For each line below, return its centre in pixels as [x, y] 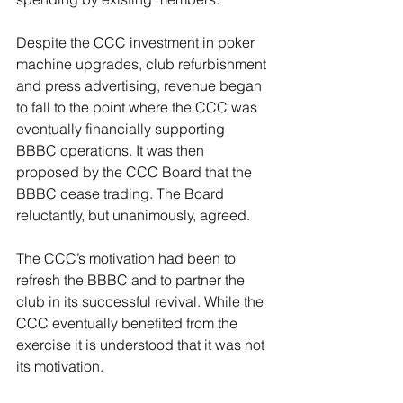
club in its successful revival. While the [142, 301]
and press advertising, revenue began [141, 85]
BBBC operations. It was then [112, 150]
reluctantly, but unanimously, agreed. [133, 215]
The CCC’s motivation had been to [128, 258]
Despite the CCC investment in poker [137, 42]
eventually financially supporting [122, 129]
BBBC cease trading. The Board [122, 193]
